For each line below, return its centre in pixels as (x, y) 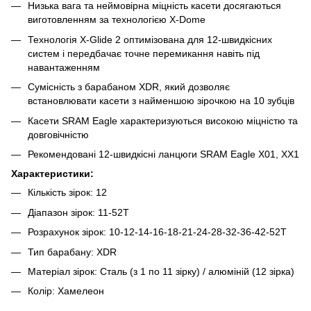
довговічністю (58, 134)
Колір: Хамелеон (66, 291)
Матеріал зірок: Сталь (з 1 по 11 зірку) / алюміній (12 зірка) (161, 271)
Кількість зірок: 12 (67, 193)
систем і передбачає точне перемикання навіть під (144, 53)
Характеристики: (52, 174)
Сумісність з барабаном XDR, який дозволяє (129, 87)
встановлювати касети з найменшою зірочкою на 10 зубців (161, 101)
